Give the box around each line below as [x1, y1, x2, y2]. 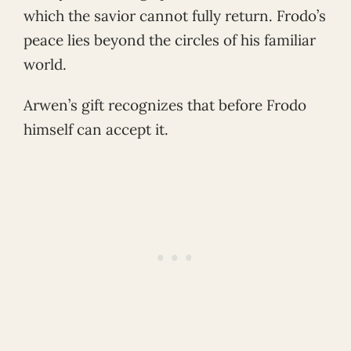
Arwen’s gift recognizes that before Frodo [24, 96, 306, 115]
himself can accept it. [24, 120, 168, 139]
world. [24, 55, 67, 74]
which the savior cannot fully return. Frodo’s [24, 6, 326, 26]
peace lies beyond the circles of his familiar [24, 31, 316, 50]
